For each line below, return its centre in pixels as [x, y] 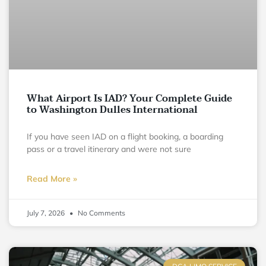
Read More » [52, 178]
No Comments [101, 213]
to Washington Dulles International [113, 110]
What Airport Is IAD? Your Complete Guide [129, 98]
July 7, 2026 [47, 213]
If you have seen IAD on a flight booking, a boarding [125, 136]
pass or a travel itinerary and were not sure [109, 149]
